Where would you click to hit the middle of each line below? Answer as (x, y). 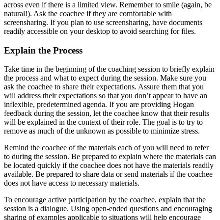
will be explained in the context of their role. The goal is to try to (103, 122)
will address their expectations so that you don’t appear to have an (106, 96)
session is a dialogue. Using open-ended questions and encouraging (108, 209)
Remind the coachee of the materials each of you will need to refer (106, 148)
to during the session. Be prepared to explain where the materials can (110, 157)
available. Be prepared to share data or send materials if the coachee (108, 174)
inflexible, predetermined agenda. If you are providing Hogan (99, 105)
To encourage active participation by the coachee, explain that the (105, 200)
